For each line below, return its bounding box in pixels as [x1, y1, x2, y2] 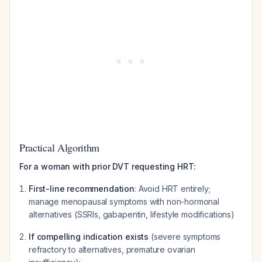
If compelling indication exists [29, 232, 149, 242]
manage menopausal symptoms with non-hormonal [29, 196, 219, 206]
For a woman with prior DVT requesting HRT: [19, 161, 196, 171]
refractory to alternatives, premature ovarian [29, 244, 195, 254]
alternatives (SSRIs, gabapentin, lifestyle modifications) [29, 209, 235, 219]
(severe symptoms [149, 232, 221, 242]
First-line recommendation [29, 184, 135, 194]
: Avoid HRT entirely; [135, 184, 211, 194]
